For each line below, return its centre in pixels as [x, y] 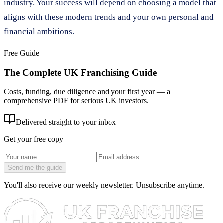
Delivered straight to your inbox [66, 122]
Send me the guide [35, 168]
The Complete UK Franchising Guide [80, 72]
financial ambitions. [39, 31]
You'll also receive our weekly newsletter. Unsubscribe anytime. [104, 185]
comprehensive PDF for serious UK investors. [76, 101]
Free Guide [22, 53]
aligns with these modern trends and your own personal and [109, 17]
